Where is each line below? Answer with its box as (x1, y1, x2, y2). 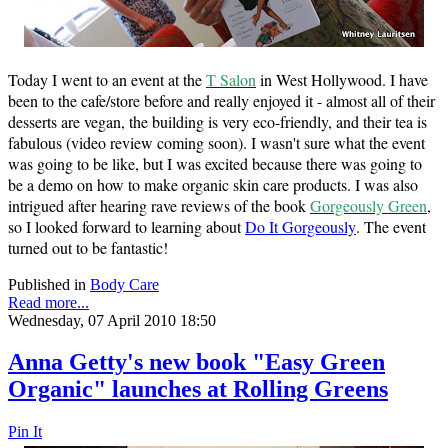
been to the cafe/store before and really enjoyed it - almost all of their (8, 89, 435, 111)
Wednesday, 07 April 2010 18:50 (8, 311, 216, 329)
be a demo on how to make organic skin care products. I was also (8, 173, 418, 195)
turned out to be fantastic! (8, 236, 168, 258)
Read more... (8, 293, 89, 311)
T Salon (206, 68, 256, 90)
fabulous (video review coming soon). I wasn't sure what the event (8, 131, 425, 153)
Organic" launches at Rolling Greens (8, 376, 388, 403)
